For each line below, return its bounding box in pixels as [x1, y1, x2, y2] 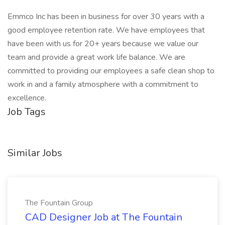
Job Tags [8, 105, 46, 119]
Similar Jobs [8, 146, 62, 160]
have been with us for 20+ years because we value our [8, 38, 198, 49]
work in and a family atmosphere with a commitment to [8, 79, 198, 90]
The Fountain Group [25, 197, 93, 208]
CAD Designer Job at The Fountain [25, 210, 182, 224]
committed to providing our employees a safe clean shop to [8, 65, 214, 76]
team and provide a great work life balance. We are [8, 52, 185, 63]
